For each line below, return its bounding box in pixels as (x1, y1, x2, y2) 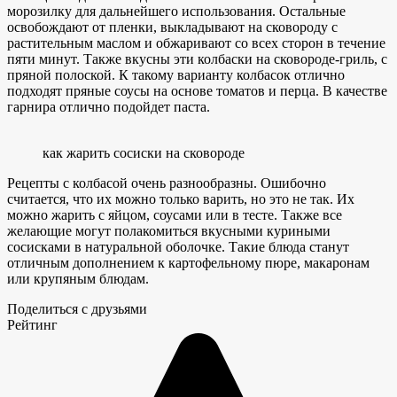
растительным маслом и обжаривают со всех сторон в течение (7, 35, 385, 51)
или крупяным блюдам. (7, 271, 149, 287)
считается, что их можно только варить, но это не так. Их (7, 191, 354, 207)
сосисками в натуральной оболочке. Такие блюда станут (7, 239, 349, 255)
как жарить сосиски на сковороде (43, 145, 245, 161)
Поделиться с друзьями (7, 301, 147, 317)
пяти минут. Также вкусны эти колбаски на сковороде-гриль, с (7, 51, 387, 67)
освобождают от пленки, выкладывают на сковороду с (7, 19, 338, 35)
